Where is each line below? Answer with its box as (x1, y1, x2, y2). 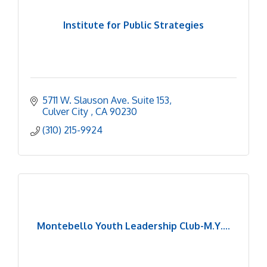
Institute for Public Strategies (63, 19, 204, 31)
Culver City (42, 105, 91, 117)
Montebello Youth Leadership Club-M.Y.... (37, 220, 230, 232)
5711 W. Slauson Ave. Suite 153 (42, 94, 169, 106)
